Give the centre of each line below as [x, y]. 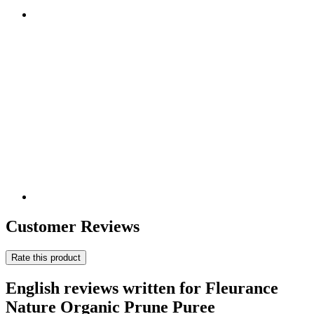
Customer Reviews [73, 226]
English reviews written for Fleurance [142, 288]
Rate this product [46, 257]
